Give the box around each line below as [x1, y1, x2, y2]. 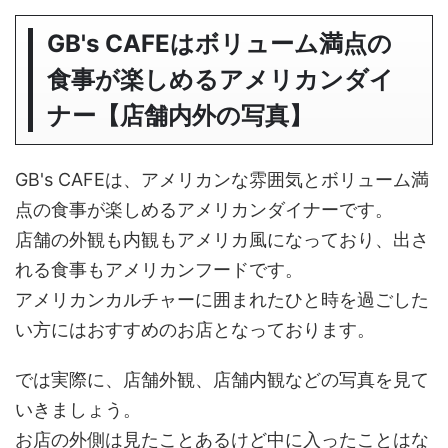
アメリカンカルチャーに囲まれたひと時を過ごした [15, 288, 429, 310]
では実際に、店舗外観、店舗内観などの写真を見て [15, 368, 429, 390]
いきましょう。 [15, 398, 141, 420]
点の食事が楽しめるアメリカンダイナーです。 [15, 198, 393, 220]
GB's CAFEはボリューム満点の [47, 28, 393, 58]
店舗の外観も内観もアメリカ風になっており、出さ [15, 228, 429, 250]
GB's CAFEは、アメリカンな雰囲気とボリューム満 [15, 168, 429, 190]
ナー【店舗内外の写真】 [47, 100, 314, 130]
